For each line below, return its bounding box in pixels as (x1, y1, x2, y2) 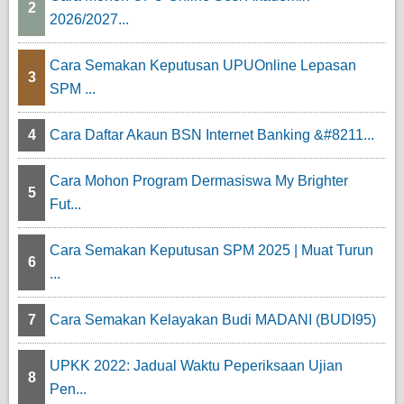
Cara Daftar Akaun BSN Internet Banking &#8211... (50, 127, 374, 143)
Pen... (50, 381, 87, 398)
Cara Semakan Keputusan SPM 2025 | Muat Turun (50, 243, 373, 259)
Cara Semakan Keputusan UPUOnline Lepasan (50, 58, 356, 74)
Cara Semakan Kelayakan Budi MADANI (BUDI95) (50, 312, 376, 328)
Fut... (50, 197, 81, 213)
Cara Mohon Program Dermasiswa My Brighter (50, 173, 348, 189)
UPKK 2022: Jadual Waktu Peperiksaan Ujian (50, 358, 343, 374)
